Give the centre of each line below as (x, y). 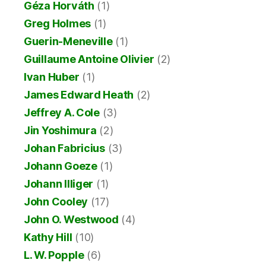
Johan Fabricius (64, 148)
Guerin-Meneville (68, 41)
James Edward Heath (79, 94)
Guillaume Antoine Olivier (89, 59)
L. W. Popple (54, 255)
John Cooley (56, 201)
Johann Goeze (61, 166)
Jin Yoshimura (60, 130)
